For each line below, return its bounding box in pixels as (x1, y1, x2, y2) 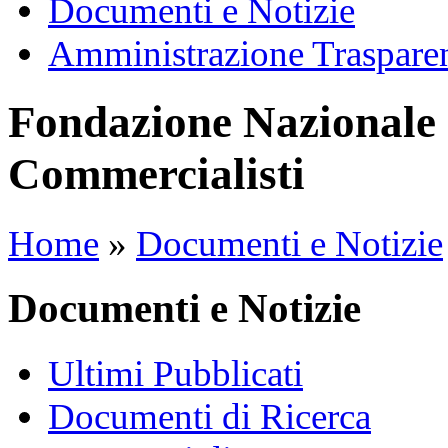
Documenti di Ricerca (48, 395, 371, 437)
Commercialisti (8, 149, 305, 200)
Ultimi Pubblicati (48, 352, 303, 394)
